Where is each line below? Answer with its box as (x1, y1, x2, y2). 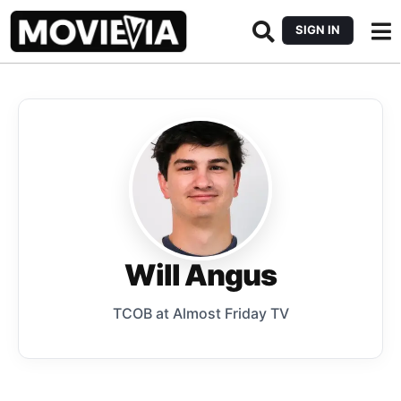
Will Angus (124, 258, 277, 293)
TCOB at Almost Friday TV (112, 304, 289, 322)
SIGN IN (295, 22, 340, 37)
